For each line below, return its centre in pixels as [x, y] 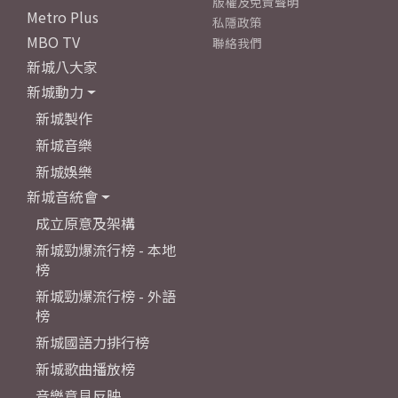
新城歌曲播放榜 [85, 369]
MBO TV [53, 42]
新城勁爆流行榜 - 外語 [106, 296]
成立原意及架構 [85, 223]
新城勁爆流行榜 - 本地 [106, 250]
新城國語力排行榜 [92, 342]
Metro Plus [63, 17]
